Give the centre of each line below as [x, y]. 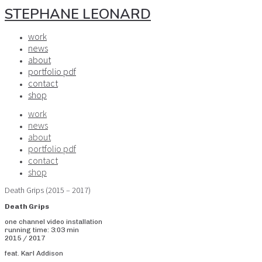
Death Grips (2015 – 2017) [48, 190]
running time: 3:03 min [42, 230]
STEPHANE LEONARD [78, 14]
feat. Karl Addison [34, 253]
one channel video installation [54, 222]
